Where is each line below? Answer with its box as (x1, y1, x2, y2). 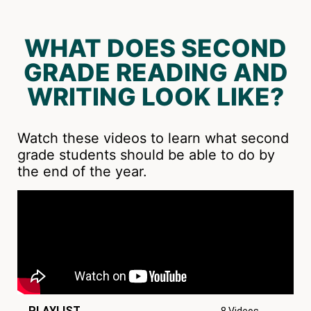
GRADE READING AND (23, 58, 288, 87)
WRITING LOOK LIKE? (27, 82, 284, 112)
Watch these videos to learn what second (17, 130, 289, 147)
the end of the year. (17, 163, 147, 180)
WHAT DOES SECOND (24, 33, 287, 63)
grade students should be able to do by (17, 146, 275, 164)
